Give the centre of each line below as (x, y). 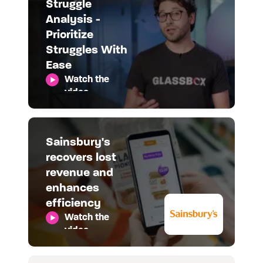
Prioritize (69, 36)
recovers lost (81, 158)
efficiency (73, 204)
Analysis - (73, 20)
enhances (72, 189)
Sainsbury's (78, 143)
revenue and (79, 173)
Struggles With (86, 51)
